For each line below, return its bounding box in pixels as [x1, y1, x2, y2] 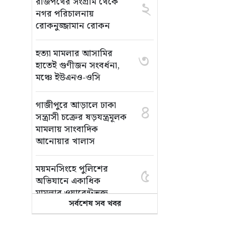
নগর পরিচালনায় [36, 7, 94, 21]
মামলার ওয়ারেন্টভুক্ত [36, 186, 108, 200]
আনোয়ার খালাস [36, 134, 95, 149]
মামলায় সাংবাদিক [36, 122, 98, 137]
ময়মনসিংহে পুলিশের [36, 162, 108, 176]
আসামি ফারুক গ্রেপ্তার [36, 198, 115, 212]
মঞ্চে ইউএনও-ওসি [36, 70, 100, 85]
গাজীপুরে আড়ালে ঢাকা [36, 98, 116, 113]
